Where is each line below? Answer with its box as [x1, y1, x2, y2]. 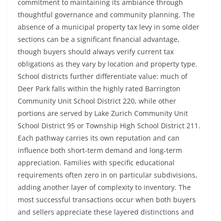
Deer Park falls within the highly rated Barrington [18, 84, 181, 93]
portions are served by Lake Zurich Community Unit [18, 109, 188, 118]
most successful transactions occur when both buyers [18, 195, 196, 204]
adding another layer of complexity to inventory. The [18, 183, 191, 192]
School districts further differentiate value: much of [18, 72, 187, 81]
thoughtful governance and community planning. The [18, 10, 195, 19]
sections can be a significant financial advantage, [18, 35, 180, 44]
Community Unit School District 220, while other [18, 96, 176, 106]
